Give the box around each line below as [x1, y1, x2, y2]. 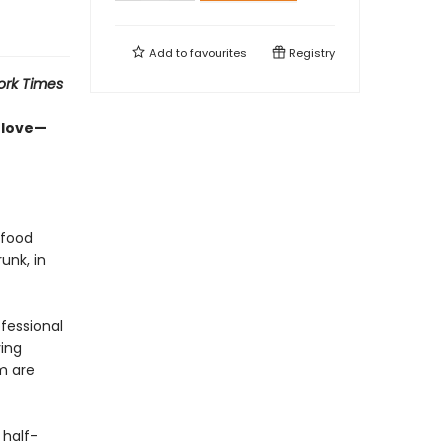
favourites [190, 45, 247, 61]
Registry [286, 45, 335, 61]
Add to [146, 45, 190, 61]
